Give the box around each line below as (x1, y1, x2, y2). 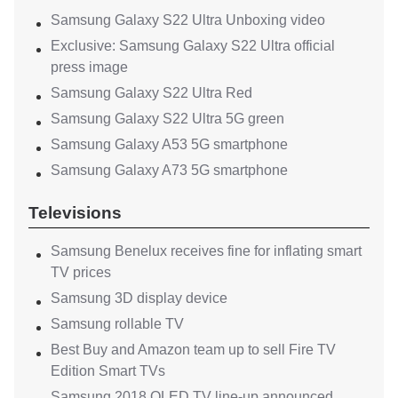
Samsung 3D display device (51, 291, 227, 306)
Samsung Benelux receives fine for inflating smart (51, 243, 362, 259)
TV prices (51, 265, 111, 281)
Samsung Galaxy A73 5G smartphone (51, 162, 288, 178)
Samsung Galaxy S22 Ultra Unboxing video (51, 12, 325, 28)
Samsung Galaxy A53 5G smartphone (51, 136, 288, 152)
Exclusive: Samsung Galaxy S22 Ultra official (51, 37, 335, 53)
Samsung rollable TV (51, 316, 184, 332)
